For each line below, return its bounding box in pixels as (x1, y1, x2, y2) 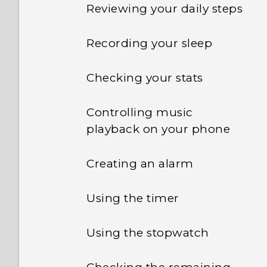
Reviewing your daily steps (86, 2, 243, 15)
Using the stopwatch (86, 226, 209, 240)
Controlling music (86, 105, 193, 119)
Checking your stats (86, 71, 203, 85)
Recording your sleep (86, 36, 212, 50)
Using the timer (86, 191, 179, 205)
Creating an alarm (86, 157, 194, 170)
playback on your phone (86, 122, 230, 136)
